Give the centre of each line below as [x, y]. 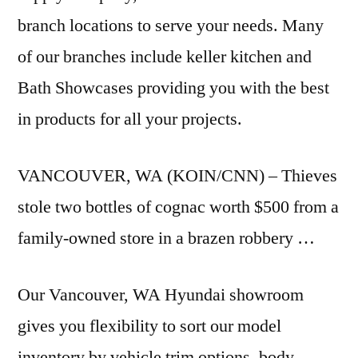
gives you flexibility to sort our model [149, 326]
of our [40, 57]
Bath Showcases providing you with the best [173, 88]
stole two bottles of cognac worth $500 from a [178, 207]
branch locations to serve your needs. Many [171, 26]
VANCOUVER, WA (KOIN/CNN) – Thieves [177, 176]
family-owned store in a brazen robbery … [166, 238]
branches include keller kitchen [173, 57]
